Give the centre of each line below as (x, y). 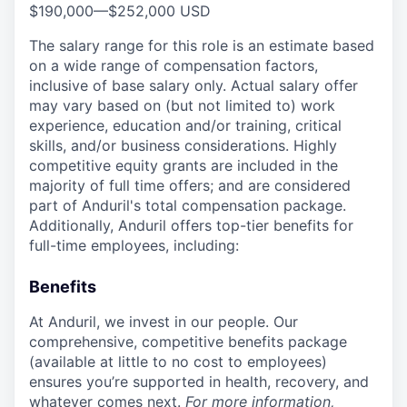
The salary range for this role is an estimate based (202, 45)
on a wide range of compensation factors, (174, 65)
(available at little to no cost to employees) (178, 362)
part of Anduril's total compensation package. (188, 205)
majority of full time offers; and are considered (190, 185)
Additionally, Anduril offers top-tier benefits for (191, 225)
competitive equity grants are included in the (184, 165)
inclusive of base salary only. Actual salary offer (194, 85)
